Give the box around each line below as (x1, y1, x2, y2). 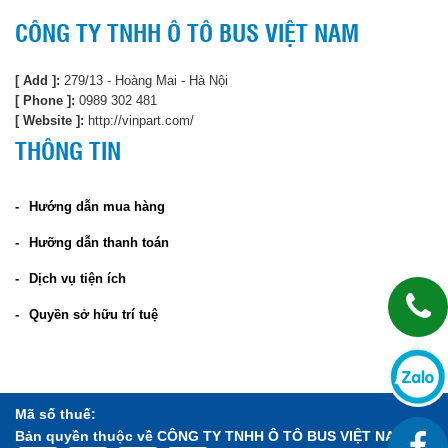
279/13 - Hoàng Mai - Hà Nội (60, 73, 228, 89)
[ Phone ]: (15, 93, 75, 109)
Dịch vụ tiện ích (29, 271, 126, 287)
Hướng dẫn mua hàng (29, 199, 165, 215)
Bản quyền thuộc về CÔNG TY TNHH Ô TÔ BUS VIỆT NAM (15, 428, 407, 445)
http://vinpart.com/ (84, 113, 194, 129)
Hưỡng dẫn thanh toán (29, 235, 169, 251)
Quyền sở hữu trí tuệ (29, 307, 158, 323)
